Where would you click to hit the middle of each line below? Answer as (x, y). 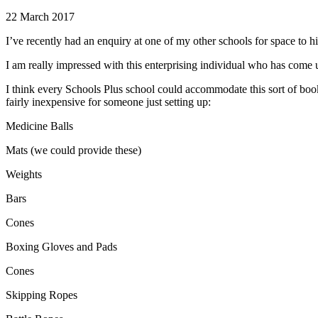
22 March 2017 (40, 16)
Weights (24, 174)
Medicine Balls (39, 126)
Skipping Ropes (42, 295)
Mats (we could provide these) (73, 150)
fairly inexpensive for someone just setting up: (108, 102)
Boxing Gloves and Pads (61, 246)
